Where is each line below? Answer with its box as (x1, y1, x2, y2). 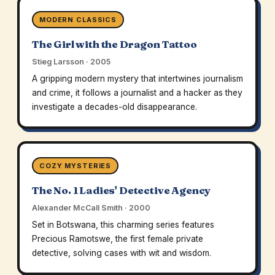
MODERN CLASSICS (39, 15, 117, 25)
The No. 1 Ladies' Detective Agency (31, 184, 211, 197)
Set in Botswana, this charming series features (31, 220, 214, 230)
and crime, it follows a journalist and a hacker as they (31, 88, 242, 98)
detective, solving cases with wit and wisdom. (31, 248, 211, 258)
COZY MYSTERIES (39, 161, 112, 171)
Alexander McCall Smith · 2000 (31, 203, 150, 213)
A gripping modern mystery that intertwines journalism (31, 74, 243, 84)
